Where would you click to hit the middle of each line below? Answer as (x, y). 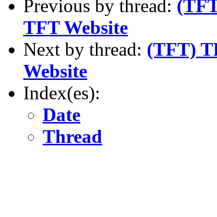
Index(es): (62, 93)
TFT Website (76, 27)
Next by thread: (85, 49)
